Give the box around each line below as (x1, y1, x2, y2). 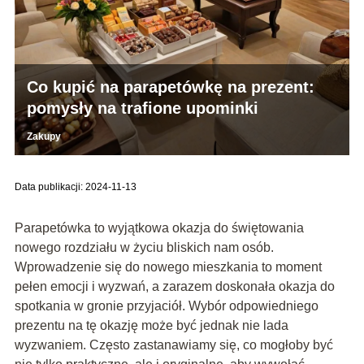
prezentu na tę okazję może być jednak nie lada (14, 318, 288, 333)
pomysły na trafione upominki (26, 99, 258, 118)
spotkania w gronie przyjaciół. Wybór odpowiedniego (14, 299, 318, 314)
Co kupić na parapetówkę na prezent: (26, 78, 314, 97)
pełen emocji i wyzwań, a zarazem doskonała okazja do (14, 279, 335, 294)
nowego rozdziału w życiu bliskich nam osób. (14, 240, 274, 255)
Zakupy (26, 131, 61, 143)
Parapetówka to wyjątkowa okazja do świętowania (14, 221, 304, 236)
